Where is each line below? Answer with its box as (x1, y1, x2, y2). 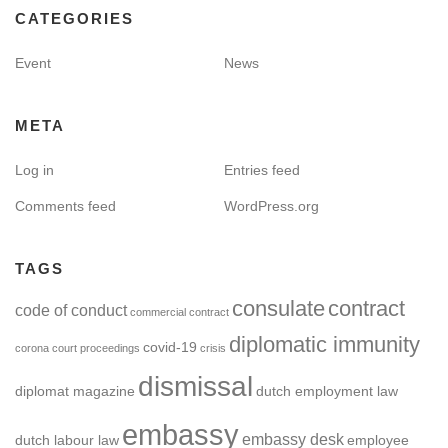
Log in (15, 161, 54, 178)
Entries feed (224, 161, 300, 178)
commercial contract (130, 305, 229, 318)
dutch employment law (256, 383, 398, 399)
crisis (200, 341, 226, 354)
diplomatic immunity (229, 331, 420, 357)
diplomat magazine (15, 383, 135, 399)
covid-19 (143, 339, 197, 355)
